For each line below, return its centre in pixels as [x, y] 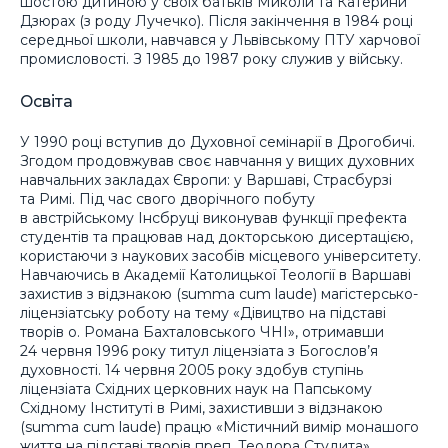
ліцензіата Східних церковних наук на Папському [196, 389]
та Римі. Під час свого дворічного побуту [167, 199]
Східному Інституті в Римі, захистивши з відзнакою [201, 408]
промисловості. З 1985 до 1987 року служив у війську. [211, 59]
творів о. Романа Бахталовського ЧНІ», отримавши [202, 332]
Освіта [46, 102]
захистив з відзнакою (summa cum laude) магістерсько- [219, 294]
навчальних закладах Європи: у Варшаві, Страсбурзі [206, 180]
